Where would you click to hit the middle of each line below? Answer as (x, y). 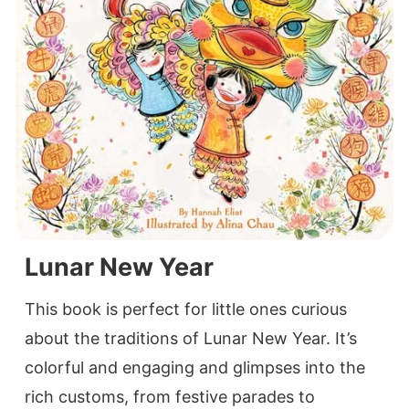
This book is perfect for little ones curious (186, 309)
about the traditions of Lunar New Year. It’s (191, 339)
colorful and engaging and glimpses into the (195, 368)
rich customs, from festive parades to (170, 397)
